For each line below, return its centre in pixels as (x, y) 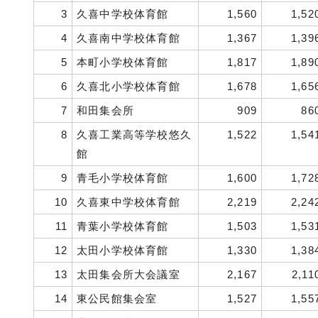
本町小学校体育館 (123, 62)
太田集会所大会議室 (128, 274)
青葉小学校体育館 (123, 226)
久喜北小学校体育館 (128, 86)
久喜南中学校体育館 (128, 38)
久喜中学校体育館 (123, 14)
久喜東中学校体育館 (128, 202)
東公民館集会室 (117, 298)
